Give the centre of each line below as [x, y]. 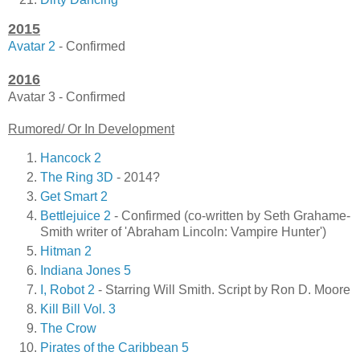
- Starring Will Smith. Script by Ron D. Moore [223, 289]
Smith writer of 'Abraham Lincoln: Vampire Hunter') [183, 232]
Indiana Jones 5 [86, 270]
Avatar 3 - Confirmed [67, 97]
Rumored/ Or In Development [91, 129]
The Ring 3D [77, 178]
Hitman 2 [66, 252]
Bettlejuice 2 [76, 216]
